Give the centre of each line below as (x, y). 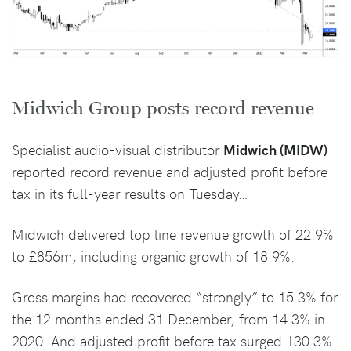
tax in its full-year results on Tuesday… (130, 194)
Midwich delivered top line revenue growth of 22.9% (173, 234)
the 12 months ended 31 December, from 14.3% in (168, 319)
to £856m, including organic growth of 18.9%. (153, 256)
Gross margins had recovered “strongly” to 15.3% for (175, 297)
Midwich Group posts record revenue (163, 109)
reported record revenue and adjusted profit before (170, 172)
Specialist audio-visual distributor (116, 150)
